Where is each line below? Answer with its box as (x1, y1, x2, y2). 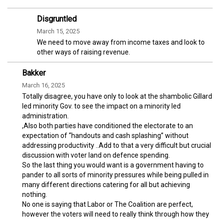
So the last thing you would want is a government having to (22, 161, 204, 169)
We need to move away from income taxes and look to (37, 38, 205, 47)
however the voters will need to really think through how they (22, 210, 209, 219)
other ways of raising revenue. (37, 48, 130, 56)
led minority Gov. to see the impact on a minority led (22, 102, 181, 110)
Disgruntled (37, 14, 77, 24)
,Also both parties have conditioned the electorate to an (22, 122, 193, 130)
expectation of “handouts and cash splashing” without (22, 132, 189, 140)
